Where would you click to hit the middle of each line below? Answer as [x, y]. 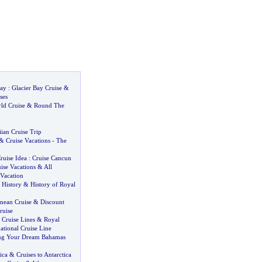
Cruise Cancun [51, 158]
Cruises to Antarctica [44, 254]
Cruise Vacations [28, 140]
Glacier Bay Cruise [37, 88]
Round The [49, 105]
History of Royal [53, 184]
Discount [52, 202]
